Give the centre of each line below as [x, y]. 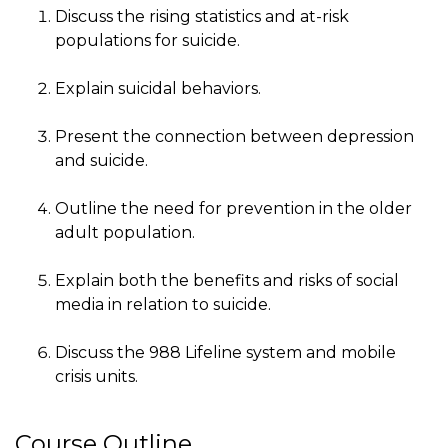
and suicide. [101, 161]
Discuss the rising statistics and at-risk [202, 17]
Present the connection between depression [234, 137]
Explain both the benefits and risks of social [227, 281]
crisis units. [96, 377]
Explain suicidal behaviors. [158, 89]
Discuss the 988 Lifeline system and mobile [225, 353]
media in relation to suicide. [163, 305]
